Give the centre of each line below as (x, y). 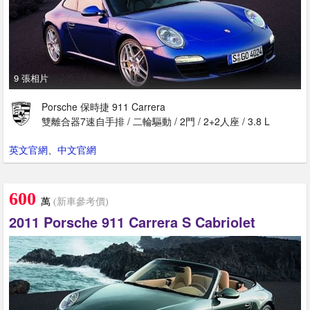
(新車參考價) (80, 202)
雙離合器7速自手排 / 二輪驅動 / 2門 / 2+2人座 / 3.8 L (156, 121)
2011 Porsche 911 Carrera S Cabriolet (132, 222)
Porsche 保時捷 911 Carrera (103, 107)
